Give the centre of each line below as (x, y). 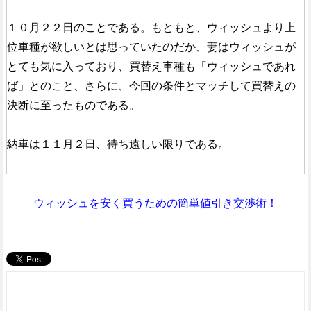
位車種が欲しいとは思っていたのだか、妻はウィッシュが (151, 47)
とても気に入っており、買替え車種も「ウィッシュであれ (151, 67)
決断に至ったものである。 (73, 106)
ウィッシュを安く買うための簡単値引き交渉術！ (155, 203)
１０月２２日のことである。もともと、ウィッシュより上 (151, 28)
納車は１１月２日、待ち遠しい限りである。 (118, 144)
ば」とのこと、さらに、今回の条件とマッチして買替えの (151, 86)
